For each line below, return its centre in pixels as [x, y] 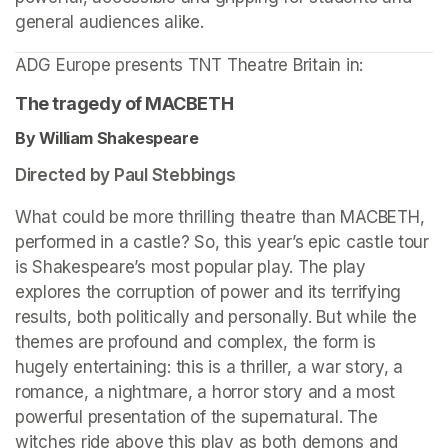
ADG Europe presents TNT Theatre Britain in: [191, 65]
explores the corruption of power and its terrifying [208, 292]
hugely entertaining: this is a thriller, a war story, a [209, 367]
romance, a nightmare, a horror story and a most [205, 392]
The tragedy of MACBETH [124, 104]
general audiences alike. [109, 22]
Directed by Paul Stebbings [125, 175]
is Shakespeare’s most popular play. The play [190, 267]
